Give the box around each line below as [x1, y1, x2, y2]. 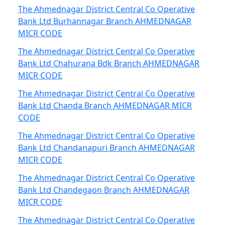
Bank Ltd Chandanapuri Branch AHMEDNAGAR [18, 142, 195, 153]
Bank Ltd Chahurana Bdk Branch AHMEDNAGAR [18, 58, 199, 69]
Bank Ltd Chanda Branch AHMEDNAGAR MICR [18, 100, 192, 111]
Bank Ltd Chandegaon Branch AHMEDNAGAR [18, 184, 189, 195]
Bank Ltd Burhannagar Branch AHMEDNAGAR [18, 16, 191, 27]
